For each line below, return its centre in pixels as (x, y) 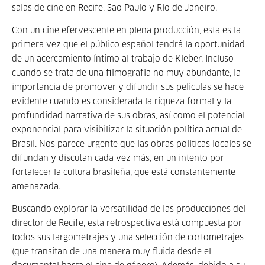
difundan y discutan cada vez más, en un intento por (118, 159)
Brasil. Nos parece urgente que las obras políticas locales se (132, 144)
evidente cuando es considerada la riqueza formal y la (122, 102)
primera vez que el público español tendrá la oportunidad (128, 45)
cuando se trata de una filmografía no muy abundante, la (126, 73)
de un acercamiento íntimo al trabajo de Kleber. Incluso (123, 59)
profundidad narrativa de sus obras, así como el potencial (128, 116)
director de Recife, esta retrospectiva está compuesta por (127, 224)
